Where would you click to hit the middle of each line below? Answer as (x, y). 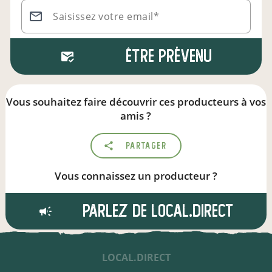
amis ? (136, 116)
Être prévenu (168, 56)
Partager (143, 146)
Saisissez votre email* (106, 16)
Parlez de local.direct (156, 211)
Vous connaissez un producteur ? (136, 176)
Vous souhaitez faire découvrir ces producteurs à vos (136, 102)
